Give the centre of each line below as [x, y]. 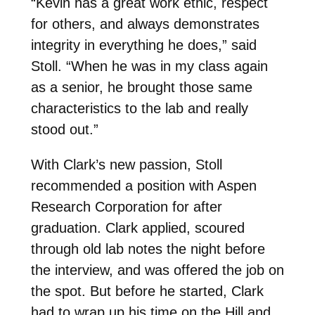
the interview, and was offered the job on [157, 270]
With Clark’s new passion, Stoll [126, 165]
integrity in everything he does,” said [143, 45]
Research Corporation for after [126, 207]
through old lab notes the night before [148, 249]
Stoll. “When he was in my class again [149, 66]
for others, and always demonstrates [145, 24]
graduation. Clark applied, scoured [137, 228]
